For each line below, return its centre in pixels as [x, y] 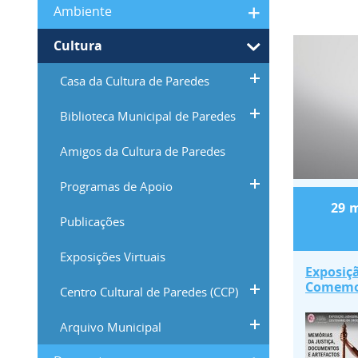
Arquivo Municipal [111, 327]
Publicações [92, 221]
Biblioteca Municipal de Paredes [148, 116]
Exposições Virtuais [113, 257]
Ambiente [83, 11]
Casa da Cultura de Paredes [135, 81]
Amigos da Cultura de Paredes [143, 151]
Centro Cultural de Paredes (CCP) [149, 292]
